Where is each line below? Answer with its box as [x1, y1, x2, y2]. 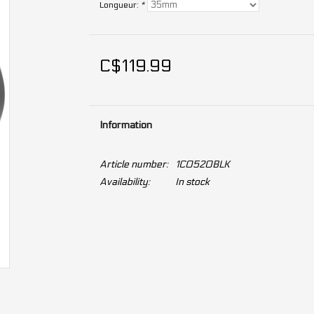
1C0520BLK [175, 158, 230, 170]
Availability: [99, 176, 150, 188]
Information [99, 119, 152, 131]
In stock [175, 176, 210, 188]
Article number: [99, 158, 168, 170]
